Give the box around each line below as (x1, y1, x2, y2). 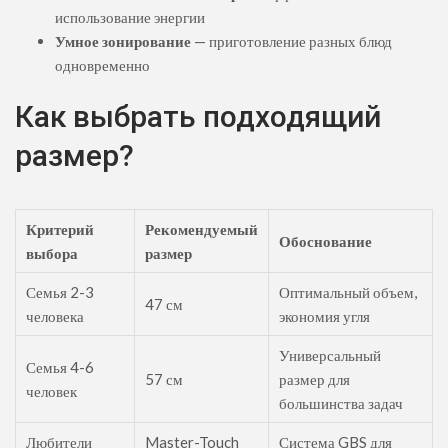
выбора (26, 244, 78, 263)
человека (26, 307, 84, 326)
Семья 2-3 (26, 283, 94, 302)
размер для (279, 370, 350, 389)
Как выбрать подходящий (15, 99, 381, 135)
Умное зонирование (55, 32, 191, 51)
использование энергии (55, 8, 205, 27)
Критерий (26, 220, 94, 239)
